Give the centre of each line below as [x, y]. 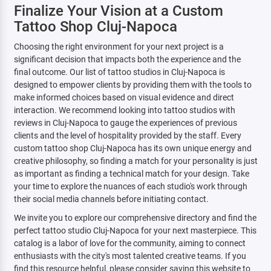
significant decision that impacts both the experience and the [127, 59]
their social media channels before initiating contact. [111, 199]
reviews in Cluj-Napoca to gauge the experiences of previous [125, 123]
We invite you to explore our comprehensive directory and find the [135, 218]
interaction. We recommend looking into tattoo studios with [124, 110]
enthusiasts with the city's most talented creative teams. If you [130, 256]
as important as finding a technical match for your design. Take [131, 174]
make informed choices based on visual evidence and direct [124, 97]
